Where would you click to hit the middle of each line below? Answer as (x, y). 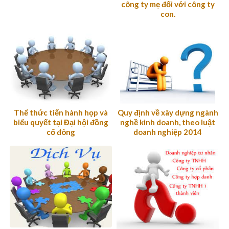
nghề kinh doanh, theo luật (168, 122)
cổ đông (61, 132)
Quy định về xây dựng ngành (168, 113)
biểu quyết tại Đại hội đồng (61, 122)
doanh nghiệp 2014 (168, 132)
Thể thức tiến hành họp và (61, 113)
